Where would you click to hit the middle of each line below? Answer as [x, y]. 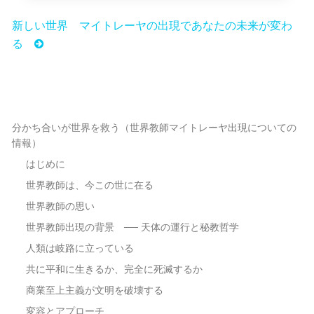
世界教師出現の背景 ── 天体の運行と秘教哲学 [132, 227]
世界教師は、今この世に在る [89, 185]
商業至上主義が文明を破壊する [94, 291]
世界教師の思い [60, 206]
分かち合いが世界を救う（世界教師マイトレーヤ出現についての [154, 128]
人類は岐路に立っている [80, 248]
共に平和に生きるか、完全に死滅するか [114, 269]
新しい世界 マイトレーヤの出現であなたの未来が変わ [152, 26]
